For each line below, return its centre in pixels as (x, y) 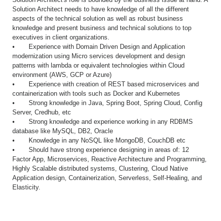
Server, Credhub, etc (42, 112)
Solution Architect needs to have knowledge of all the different (101, 9)
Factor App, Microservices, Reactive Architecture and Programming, (110, 159)
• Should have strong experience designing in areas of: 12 (101, 150)
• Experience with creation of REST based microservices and (106, 84)
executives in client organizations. (61, 37)
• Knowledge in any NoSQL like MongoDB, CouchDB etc (99, 140)
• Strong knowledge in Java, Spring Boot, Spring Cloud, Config (107, 103)
